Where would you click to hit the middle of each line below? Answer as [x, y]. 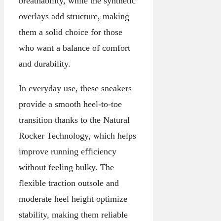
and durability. [45, 64]
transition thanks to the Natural [74, 120]
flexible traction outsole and [69, 183]
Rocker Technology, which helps [77, 136]
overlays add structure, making [74, 17]
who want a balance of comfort [74, 48]
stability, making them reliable [73, 215]
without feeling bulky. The [66, 167]
